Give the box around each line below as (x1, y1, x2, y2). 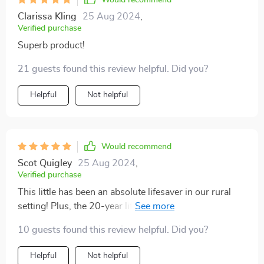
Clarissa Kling (18, 12, 77, 22)
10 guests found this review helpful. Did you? (18, 225, 208, 235)
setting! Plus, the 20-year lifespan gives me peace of (18, 202, 234, 212)
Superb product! (18, 41, 85, 51)
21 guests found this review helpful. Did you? (18, 64, 208, 74)
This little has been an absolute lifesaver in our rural (18, 187, 231, 197)
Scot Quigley (18, 159, 72, 169)
